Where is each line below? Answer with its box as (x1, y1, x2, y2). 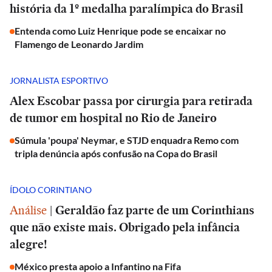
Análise (10, 202, 47, 219)
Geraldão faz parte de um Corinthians (55, 202, 254, 219)
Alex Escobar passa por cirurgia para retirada (10, 92, 253, 109)
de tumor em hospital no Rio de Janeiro (10, 109, 217, 126)
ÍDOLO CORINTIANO (10, 184, 92, 195)
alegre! (10, 236, 47, 253)
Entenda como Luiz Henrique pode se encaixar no (15, 25, 226, 36)
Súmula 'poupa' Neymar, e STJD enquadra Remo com (15, 134, 239, 146)
